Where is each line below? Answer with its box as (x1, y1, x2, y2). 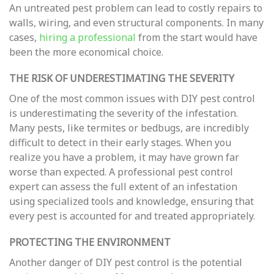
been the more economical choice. (9, 45, 163, 59)
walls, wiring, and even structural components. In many (9, 15, 264, 29)
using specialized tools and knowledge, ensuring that (9, 194, 254, 208)
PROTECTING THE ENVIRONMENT (9, 235, 171, 249)
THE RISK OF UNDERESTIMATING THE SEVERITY (9, 71, 234, 85)
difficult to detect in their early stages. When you (9, 135, 231, 149)
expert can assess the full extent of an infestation (9, 179, 237, 193)
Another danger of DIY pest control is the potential (9, 255, 242, 269)
